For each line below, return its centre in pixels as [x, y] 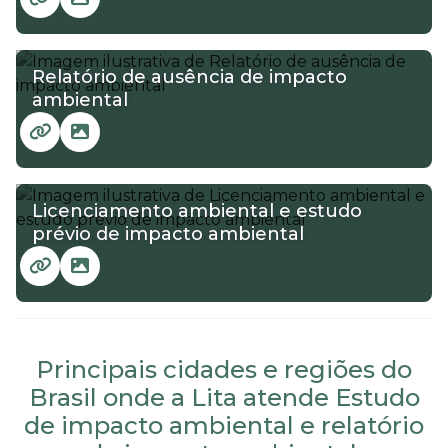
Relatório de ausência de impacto [189, 76]
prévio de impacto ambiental [168, 233]
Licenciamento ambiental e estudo [197, 210]
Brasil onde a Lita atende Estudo [224, 397]
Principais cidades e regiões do [224, 369]
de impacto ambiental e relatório [224, 425]
